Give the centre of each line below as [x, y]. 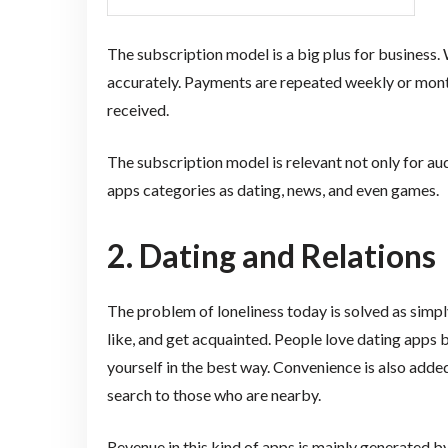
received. [137, 109]
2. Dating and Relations [271, 256]
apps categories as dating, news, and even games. [272, 189]
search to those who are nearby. [213, 395]
